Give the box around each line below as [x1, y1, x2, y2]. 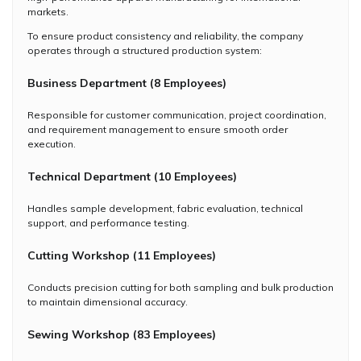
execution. [27, 137, 76, 150]
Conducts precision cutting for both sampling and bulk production [27, 280, 334, 293]
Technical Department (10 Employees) [27, 168, 237, 184]
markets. [27, 5, 68, 18]
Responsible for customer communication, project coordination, [27, 108, 326, 121]
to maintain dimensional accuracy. [27, 295, 188, 308]
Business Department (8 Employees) [27, 75, 226, 90]
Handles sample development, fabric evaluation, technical [27, 201, 303, 214]
